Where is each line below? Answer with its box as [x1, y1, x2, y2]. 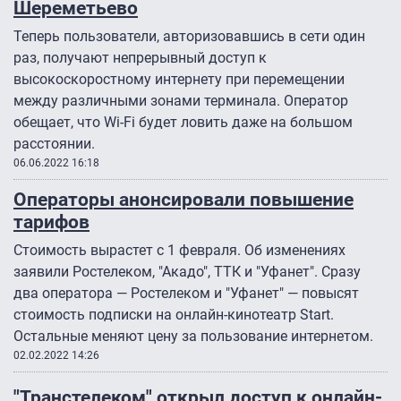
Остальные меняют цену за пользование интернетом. [13, 328, 373, 346]
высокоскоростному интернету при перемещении [13, 71, 345, 89]
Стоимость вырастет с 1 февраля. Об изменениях [13, 242, 346, 260]
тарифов [13, 210, 90, 234]
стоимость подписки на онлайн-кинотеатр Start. [13, 306, 334, 324]
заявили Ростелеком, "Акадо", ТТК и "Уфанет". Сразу [13, 263, 361, 281]
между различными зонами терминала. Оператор [13, 92, 348, 110]
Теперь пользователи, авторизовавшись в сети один [13, 28, 365, 46]
